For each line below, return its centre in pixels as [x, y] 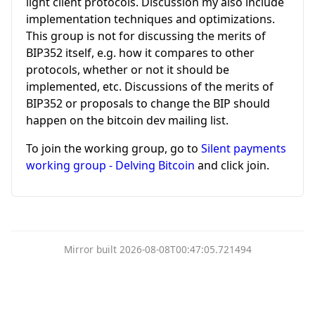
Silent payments [244, 148]
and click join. [232, 165]
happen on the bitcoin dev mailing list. [127, 120]
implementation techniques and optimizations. [150, 19]
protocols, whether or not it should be [128, 69]
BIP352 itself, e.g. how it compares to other [140, 52]
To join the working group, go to [114, 148]
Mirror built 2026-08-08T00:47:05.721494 [157, 249]
